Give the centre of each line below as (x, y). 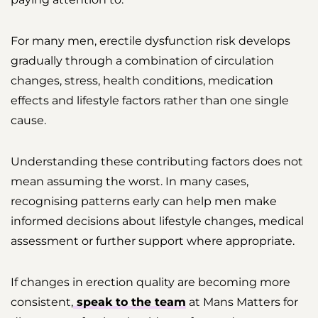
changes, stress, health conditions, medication (142, 81)
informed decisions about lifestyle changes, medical (157, 221)
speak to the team (130, 302)
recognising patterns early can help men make (144, 202)
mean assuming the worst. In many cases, (130, 182)
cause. (28, 121)
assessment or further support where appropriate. (153, 241)
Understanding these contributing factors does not (157, 162)
